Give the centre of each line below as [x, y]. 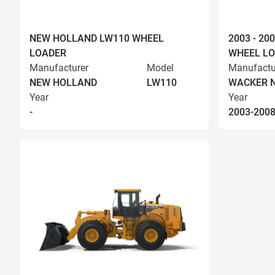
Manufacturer [59, 68]
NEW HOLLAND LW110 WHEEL [97, 38]
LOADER [48, 53]
